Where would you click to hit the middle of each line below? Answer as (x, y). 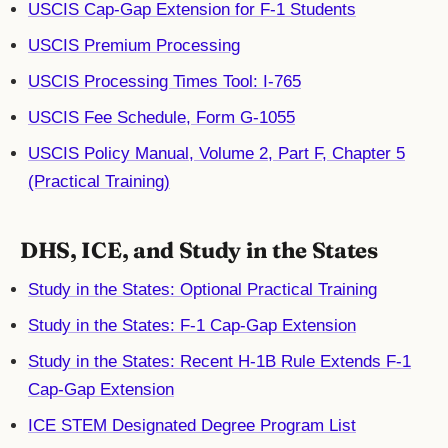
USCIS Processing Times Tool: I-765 (164, 82)
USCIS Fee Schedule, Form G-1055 (161, 118)
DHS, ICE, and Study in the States (199, 250)
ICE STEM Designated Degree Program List (192, 426)
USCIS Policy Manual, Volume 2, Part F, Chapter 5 (216, 154)
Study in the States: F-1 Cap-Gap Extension (192, 326)
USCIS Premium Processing (134, 46)
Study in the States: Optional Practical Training (202, 290)
